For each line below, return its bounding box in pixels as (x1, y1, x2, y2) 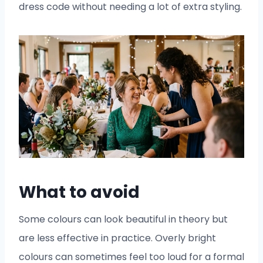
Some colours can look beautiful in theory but (19, 213, 228, 227)
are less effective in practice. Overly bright (19, 231, 216, 245)
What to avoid (19, 181, 140, 204)
